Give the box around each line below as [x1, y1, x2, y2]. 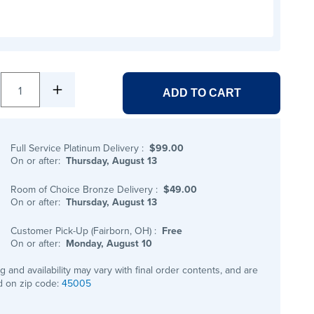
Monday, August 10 [66, 235, 153, 251]
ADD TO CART [162, 86, 241, 99]
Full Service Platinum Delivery [11, 140, 142, 156]
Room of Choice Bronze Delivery [11, 182, 156, 197]
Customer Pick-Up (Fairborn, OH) [11, 223, 155, 238]
